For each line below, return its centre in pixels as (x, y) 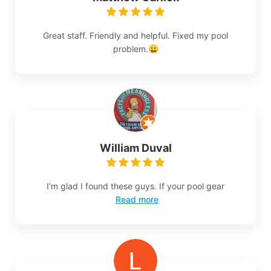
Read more (137, 200)
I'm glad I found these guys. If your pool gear (135, 186)
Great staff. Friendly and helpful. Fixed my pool (135, 36)
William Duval (135, 148)
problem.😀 (135, 49)
